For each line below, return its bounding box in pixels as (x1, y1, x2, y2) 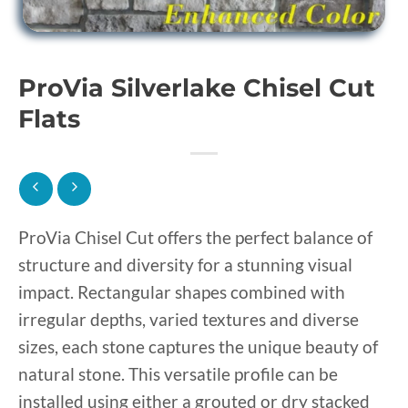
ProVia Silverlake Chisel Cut (18, 73, 375, 103)
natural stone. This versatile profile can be (18, 362, 338, 384)
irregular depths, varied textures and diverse (18, 308, 359, 330)
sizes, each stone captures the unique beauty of (18, 335, 378, 357)
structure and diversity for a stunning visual (18, 253, 352, 275)
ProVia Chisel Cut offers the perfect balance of (18, 226, 372, 248)
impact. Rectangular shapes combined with (18, 280, 345, 302)
